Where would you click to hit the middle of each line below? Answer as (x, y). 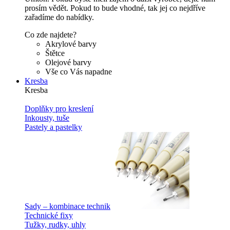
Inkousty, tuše (47, 118)
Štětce (55, 53)
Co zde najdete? (51, 35)
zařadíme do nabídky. (59, 17)
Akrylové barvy (71, 44)
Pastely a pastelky (53, 127)
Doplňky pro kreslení (59, 109)
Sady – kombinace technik (68, 206)
